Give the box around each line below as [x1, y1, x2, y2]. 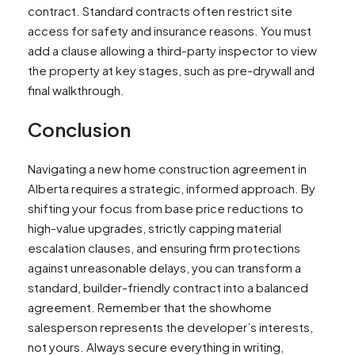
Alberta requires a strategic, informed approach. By [28, 180, 315, 196]
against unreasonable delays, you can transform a [28, 259, 301, 275]
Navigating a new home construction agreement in [28, 160, 307, 176]
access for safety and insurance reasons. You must [28, 22, 311, 38]
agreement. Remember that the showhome [28, 299, 272, 315]
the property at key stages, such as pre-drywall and [28, 62, 315, 78]
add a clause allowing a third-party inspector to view [28, 42, 317, 58]
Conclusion [28, 116, 131, 141]
